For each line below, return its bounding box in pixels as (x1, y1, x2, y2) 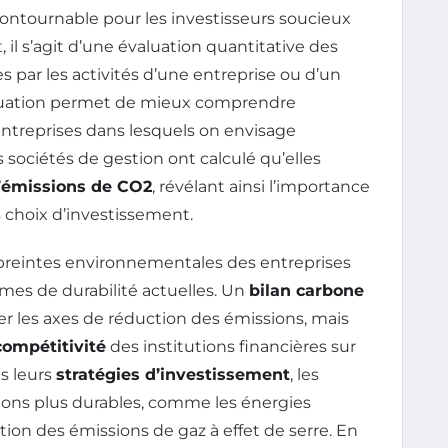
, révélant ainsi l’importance (152, 176, 370, 196)
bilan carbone (249, 280, 364, 300)
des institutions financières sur (106, 336, 356, 356)
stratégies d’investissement (56, 364, 290, 384)
